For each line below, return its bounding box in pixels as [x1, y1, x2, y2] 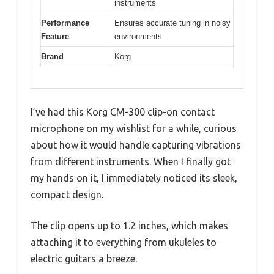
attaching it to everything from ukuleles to [31, 237, 217, 248]
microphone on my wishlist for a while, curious [31, 123, 237, 135]
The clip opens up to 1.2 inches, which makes [31, 220, 228, 232]
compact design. [31, 189, 103, 201]
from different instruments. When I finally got [31, 156, 231, 168]
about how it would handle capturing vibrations [31, 139, 241, 151]
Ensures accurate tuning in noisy [114, 18, 231, 28]
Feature [41, 31, 69, 41]
